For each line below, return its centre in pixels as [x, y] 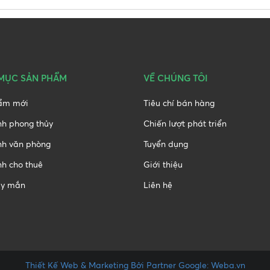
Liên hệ [158, 184]
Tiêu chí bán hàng [179, 102]
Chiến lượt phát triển [185, 123]
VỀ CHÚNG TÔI [176, 78]
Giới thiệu [163, 164]
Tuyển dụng [166, 143]
